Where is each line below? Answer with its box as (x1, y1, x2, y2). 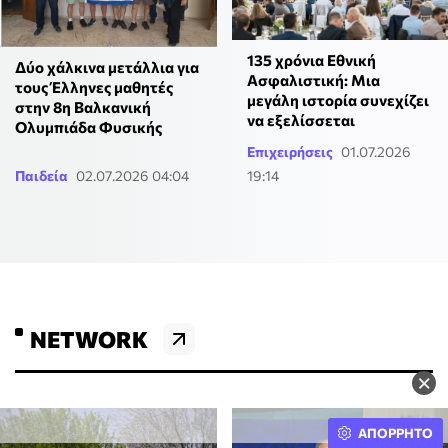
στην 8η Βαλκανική (15, 98, 151, 117)
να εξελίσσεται (246, 111, 355, 130)
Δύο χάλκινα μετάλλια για (15, 58, 199, 77)
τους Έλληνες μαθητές (15, 78, 173, 97)
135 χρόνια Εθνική (246, 51, 376, 70)
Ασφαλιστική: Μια (246, 71, 380, 90)
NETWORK (30, 325, 148, 354)
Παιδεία (15, 167, 68, 185)
